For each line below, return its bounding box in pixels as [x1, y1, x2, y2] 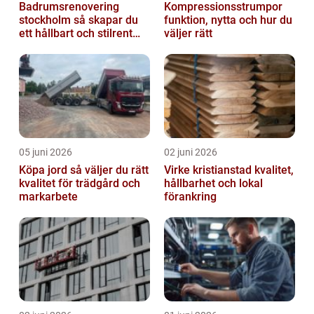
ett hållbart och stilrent [19, 26, 132, 40]
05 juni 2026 [19, 146, 72, 158]
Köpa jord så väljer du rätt [19, 163, 70, 177]
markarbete [19, 189, 78, 203]
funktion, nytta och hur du [164, 13, 292, 27]
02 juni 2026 [164, 146, 217, 158]
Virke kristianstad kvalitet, [164, 163, 254, 177]
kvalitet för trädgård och [19, 176, 140, 190]
